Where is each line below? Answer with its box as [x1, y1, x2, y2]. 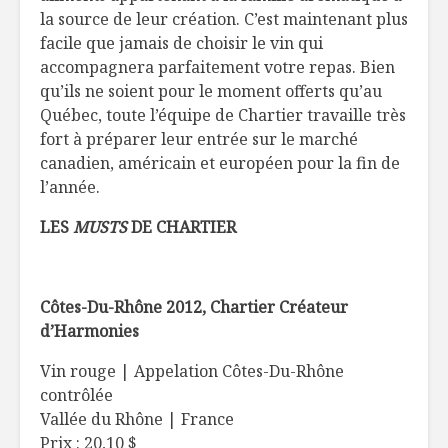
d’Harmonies [40, 320, 139, 343]
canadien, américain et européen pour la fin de [40, 152, 400, 175]
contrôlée [40, 384, 113, 407]
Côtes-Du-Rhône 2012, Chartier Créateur [40, 296, 348, 319]
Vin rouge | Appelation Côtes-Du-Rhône [40, 360, 344, 383]
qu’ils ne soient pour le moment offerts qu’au [40, 80, 382, 103]
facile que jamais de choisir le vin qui [40, 32, 323, 55]
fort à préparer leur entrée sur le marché [40, 128, 358, 151]
